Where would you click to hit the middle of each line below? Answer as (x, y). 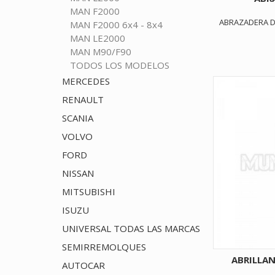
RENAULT (83, 100)
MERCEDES (86, 81)
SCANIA (77, 118)
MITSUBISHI (88, 192)
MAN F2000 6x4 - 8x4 (116, 25)
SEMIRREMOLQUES (104, 247)
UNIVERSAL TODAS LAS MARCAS (131, 229)
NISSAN (78, 173)
